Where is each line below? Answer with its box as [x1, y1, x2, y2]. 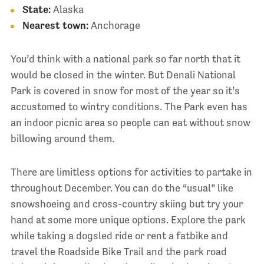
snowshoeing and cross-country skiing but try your [10, 197, 243, 210]
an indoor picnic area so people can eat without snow [10, 116, 250, 128]
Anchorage [88, 19, 140, 31]
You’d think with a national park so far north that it [10, 52, 240, 65]
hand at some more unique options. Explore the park [10, 213, 246, 226]
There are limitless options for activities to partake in [10, 166, 252, 178]
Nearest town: [22, 19, 88, 31]
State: [22, 3, 51, 15]
